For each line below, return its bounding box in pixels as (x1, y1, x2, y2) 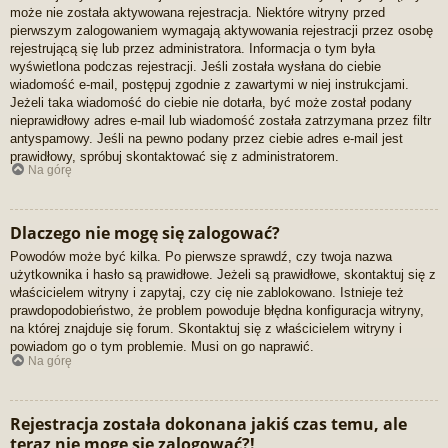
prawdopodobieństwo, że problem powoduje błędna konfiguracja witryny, (10, 303, 424, 319)
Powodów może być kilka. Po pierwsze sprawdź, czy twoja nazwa (10, 249, 392, 265)
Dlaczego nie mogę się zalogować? (10, 222, 280, 245)
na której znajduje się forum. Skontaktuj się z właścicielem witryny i (10, 321, 402, 337)
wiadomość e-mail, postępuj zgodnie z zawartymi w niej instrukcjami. (10, 76, 409, 92)
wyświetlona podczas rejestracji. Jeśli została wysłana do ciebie (10, 58, 381, 74)
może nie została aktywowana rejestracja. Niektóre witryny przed (10, 4, 385, 20)
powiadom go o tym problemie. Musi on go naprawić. (10, 339, 314, 355)
